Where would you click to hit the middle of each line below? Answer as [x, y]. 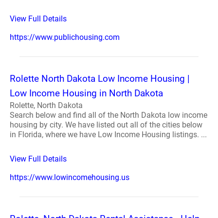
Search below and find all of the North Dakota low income [109, 115]
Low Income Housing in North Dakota [86, 93]
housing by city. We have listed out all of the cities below [106, 125]
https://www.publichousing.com [65, 37]
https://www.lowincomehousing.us [70, 177]
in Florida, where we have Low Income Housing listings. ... [108, 135]
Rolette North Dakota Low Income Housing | [100, 79]
